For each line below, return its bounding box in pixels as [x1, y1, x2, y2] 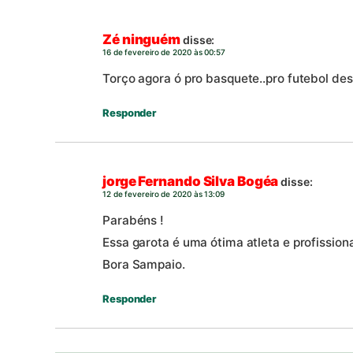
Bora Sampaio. [102, 257, 185, 273]
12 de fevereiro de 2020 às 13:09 [102, 188, 225, 199]
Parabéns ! [102, 213, 164, 229]
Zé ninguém [102, 31, 180, 47]
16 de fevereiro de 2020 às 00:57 [102, 46, 225, 57]
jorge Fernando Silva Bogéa [102, 173, 279, 189]
